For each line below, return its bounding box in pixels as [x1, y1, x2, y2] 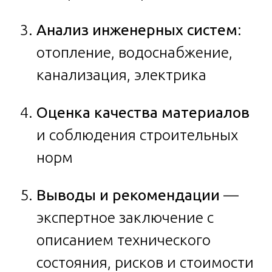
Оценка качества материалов [36, 104, 250, 121]
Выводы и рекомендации [36, 186, 220, 204]
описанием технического [36, 231, 211, 249]
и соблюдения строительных [36, 126, 238, 144]
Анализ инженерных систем [36, 21, 237, 39]
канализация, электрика [36, 66, 206, 84]
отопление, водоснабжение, [36, 44, 233, 61]
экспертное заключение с [36, 209, 214, 226]
